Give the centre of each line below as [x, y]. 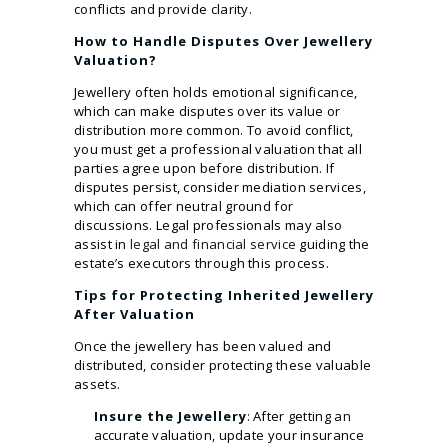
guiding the [333, 243]
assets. [97, 383]
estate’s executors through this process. [202, 262]
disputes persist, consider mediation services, [220, 186]
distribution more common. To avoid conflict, [214, 129]
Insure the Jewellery [170, 415]
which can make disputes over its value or [207, 110]
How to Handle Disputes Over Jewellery [223, 40]
